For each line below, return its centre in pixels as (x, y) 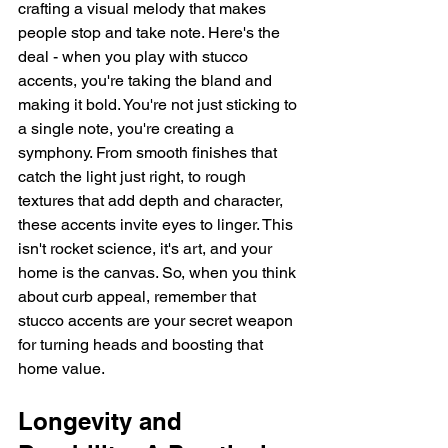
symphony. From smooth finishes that (149, 153)
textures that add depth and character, (152, 201)
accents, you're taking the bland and (147, 81)
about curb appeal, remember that (139, 297)
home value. (61, 369)
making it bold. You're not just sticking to (159, 105)
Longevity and (103, 421)
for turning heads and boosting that (142, 345)
